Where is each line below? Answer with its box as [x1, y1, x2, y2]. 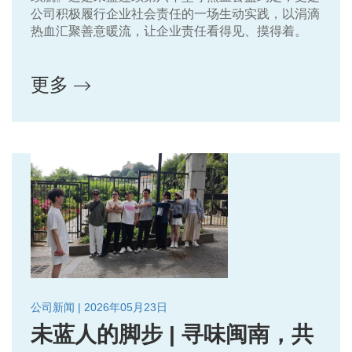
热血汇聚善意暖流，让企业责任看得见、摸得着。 [31, 24, 307, 38]
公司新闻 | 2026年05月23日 [31, 300, 167, 313]
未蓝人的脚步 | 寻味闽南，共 [31, 321, 313, 346]
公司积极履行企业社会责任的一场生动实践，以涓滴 [31, 7, 320, 21]
